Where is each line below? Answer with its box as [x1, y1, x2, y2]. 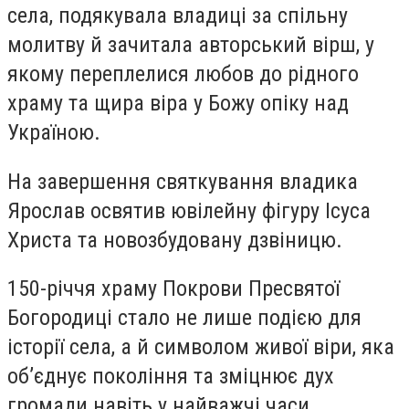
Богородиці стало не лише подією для [7, 305, 362, 331]
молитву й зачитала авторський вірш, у [7, 32, 374, 58]
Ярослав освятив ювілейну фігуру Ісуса [7, 197, 371, 224]
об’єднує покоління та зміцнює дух [7, 363, 334, 390]
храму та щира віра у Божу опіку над [7, 90, 349, 117]
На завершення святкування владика [7, 168, 358, 194]
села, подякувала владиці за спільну [7, 3, 348, 29]
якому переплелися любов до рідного [7, 61, 359, 88]
